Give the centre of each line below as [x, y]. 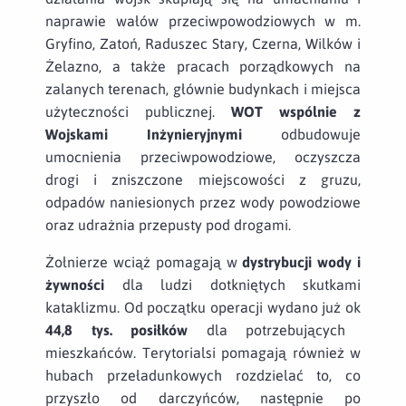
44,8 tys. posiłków [117, 329]
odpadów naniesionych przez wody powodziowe [203, 202]
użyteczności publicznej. [138, 111]
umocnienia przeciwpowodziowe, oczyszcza [203, 156]
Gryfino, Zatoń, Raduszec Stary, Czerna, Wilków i [203, 43]
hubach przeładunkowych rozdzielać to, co [203, 375]
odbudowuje [301, 134]
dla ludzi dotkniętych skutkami [232, 284]
